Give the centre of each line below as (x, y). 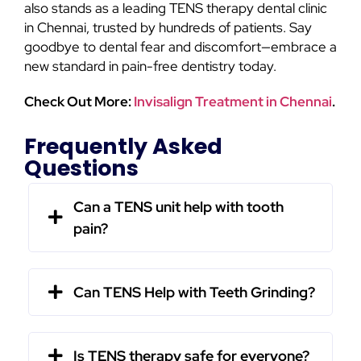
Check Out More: (79, 102)
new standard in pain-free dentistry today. (150, 66)
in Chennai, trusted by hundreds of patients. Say (168, 28)
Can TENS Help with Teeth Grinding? (194, 293)
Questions (81, 168)
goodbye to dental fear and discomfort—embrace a (180, 47)
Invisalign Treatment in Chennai (233, 102)
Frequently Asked (123, 147)
